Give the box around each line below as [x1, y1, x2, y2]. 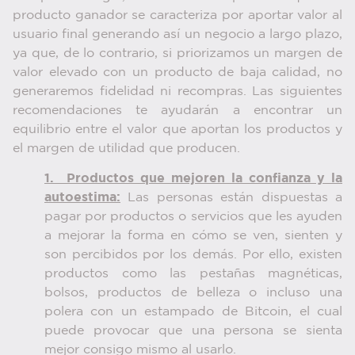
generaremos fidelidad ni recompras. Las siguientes [13, 85, 342, 97]
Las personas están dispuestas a [120, 192, 342, 204]
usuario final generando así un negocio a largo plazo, [13, 28, 342, 40]
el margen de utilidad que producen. [13, 142, 240, 155]
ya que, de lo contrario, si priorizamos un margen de [13, 47, 342, 59]
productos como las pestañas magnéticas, [44, 268, 342, 281]
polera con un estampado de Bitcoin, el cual [44, 306, 342, 319]
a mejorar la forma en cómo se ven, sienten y [44, 230, 342, 242]
